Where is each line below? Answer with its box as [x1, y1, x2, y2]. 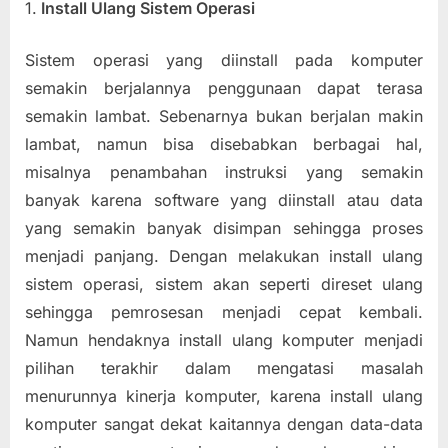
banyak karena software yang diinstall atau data [25, 189, 423, 210]
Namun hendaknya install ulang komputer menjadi [25, 329, 423, 350]
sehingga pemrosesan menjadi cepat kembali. [25, 301, 423, 322]
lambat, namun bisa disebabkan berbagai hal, [25, 133, 423, 154]
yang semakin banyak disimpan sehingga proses [25, 217, 423, 238]
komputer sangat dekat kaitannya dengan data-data [25, 413, 423, 434]
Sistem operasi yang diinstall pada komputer [25, 49, 423, 70]
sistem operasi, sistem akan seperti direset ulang [25, 273, 423, 294]
